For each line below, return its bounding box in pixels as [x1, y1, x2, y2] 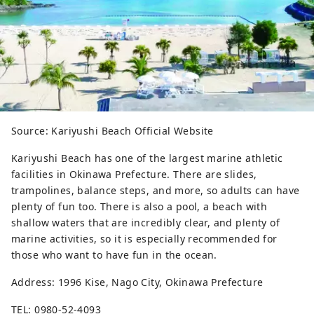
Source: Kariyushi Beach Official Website [11, 124, 214, 138]
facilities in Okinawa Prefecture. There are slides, [11, 168, 257, 182]
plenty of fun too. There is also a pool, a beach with [11, 200, 268, 214]
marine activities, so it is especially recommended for [11, 232, 278, 246]
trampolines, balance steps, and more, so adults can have [11, 184, 300, 198]
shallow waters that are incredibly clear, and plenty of [11, 216, 280, 230]
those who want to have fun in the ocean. [11, 248, 217, 262]
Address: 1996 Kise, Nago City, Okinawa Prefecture [11, 275, 264, 289]
